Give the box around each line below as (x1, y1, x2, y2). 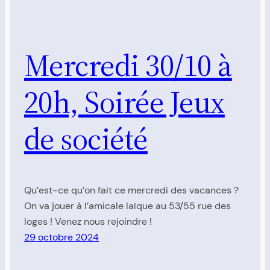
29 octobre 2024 (24, 231, 99, 244)
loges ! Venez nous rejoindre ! (24, 215, 152, 228)
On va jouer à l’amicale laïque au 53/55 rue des (24, 199, 231, 213)
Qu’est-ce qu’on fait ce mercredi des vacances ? (24, 184, 239, 197)
